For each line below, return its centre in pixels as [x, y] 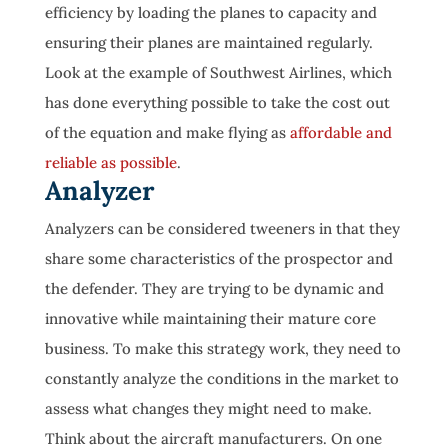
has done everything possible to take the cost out [217, 102]
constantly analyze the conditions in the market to [221, 378]
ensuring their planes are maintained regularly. [208, 42]
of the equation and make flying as [167, 132]
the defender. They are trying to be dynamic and [214, 288]
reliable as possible [110, 162]
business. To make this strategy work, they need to [222, 348]
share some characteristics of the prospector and [218, 258]
